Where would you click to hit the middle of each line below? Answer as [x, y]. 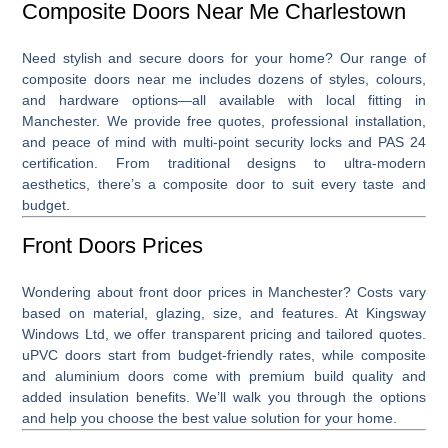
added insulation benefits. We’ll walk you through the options [224, 396]
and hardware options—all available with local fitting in [224, 99]
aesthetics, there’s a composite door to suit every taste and [224, 183]
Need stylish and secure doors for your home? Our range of [224, 57]
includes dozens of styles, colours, [309, 78]
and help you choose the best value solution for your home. [210, 417]
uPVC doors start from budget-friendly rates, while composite [224, 354]
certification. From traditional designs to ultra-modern [224, 162]
